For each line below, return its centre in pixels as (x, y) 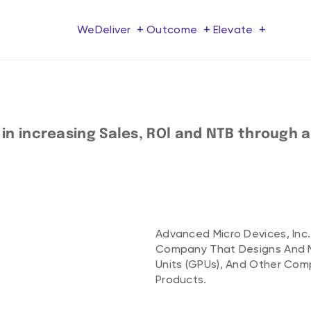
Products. (181, 279)
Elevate (234, 30)
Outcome (174, 30)
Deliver (115, 30)
